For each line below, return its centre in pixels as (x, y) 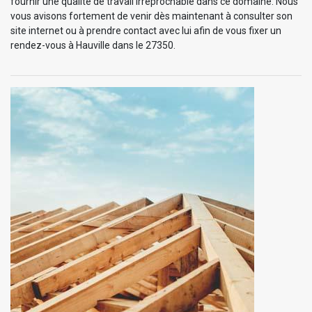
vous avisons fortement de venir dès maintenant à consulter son (151, 16)
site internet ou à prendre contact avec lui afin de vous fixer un (146, 30)
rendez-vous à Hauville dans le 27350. (93, 45)
